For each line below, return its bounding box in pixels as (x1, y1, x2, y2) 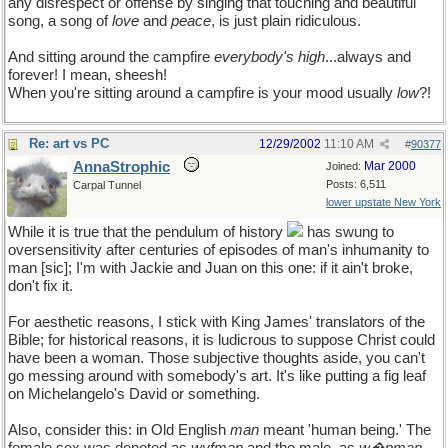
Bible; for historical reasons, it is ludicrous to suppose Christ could (8, 332, 435, 348)
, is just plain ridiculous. (211, 13, 361, 29)
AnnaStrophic (73, 159, 170, 175)
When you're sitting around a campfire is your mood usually (8, 85, 397, 101)
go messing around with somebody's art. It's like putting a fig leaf (8, 368, 426, 384)
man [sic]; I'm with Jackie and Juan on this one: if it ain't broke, (8, 260, 413, 276)
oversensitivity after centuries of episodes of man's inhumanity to (8, 242, 429, 258)
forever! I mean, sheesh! (8, 67, 167, 83)
